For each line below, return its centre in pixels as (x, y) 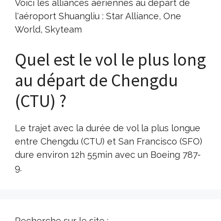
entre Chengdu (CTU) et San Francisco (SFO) (109, 141)
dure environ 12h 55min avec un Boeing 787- (108, 154)
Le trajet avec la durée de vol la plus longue (108, 128)
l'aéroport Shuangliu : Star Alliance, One (98, 16)
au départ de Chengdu (96, 80)
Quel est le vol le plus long (110, 59)
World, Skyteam (48, 29)
